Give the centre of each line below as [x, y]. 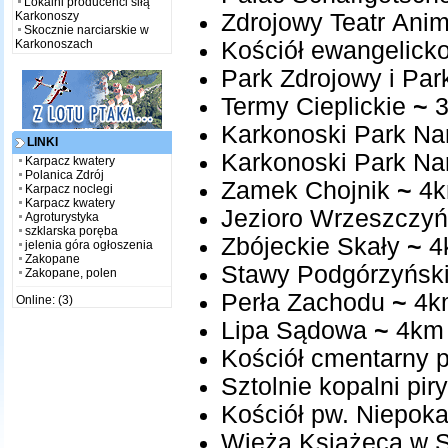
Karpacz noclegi [68, 188]
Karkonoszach [53, 43]
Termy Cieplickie [313, 107]
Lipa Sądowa [293, 331]
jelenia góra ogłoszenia [88, 244]
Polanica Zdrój [64, 174]
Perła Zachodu [302, 303]
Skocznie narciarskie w [86, 29]
